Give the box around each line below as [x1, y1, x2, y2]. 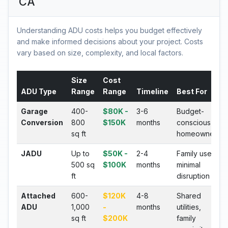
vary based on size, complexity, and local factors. [17, 48, 183, 57]
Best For [177, 87, 207, 96]
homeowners [177, 129, 220, 138]
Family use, [177, 149, 214, 158]
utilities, [177, 203, 201, 211]
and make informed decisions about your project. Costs [17, 37, 203, 46]
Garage [21, 107, 48, 116]
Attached [21, 191, 55, 200]
